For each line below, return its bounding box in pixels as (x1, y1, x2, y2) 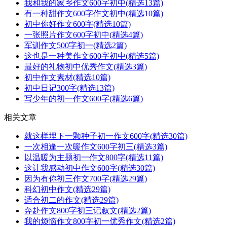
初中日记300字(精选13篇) (24, 84, 115, 93)
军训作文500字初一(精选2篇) (24, 41, 127, 50)
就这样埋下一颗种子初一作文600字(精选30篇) (24, 132, 187, 141)
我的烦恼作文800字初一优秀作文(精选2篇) (24, 217, 175, 226)
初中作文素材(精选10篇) (24, 73, 110, 82)
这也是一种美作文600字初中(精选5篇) (24, 52, 159, 61)
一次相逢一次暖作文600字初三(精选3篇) (24, 142, 167, 152)
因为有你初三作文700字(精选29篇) (24, 174, 147, 183)
